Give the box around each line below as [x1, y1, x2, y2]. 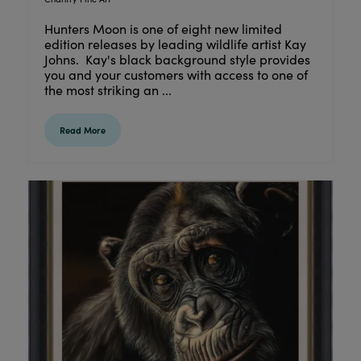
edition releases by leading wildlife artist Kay [44, 35, 306, 52]
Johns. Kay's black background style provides [44, 50, 310, 68]
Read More [59, 123, 106, 136]
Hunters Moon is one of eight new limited [44, 19, 282, 37]
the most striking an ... [44, 81, 172, 98]
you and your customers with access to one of [44, 65, 308, 83]
